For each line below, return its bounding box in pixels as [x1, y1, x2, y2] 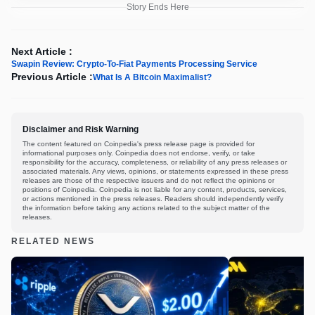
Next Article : [11, 46, 72, 58]
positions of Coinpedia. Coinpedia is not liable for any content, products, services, [22, 186, 287, 194]
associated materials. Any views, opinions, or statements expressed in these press [22, 167, 288, 176]
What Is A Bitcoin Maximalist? [93, 72, 212, 83]
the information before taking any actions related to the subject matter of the [22, 204, 270, 212]
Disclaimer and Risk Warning [22, 124, 139, 135]
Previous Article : [11, 71, 93, 83]
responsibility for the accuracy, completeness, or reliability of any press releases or [22, 158, 287, 167]
